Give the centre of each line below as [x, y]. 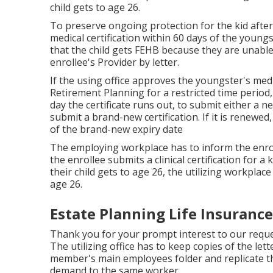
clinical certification [198, 159]
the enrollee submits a [102, 159]
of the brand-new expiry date [116, 129]
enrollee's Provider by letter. [115, 62]
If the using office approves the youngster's [151, 80]
